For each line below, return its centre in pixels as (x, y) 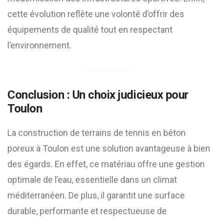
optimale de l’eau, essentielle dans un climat (92, 180)
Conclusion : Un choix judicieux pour (98, 95)
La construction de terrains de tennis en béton (97, 133)
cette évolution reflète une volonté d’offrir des (96, 14)
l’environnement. (39, 45)
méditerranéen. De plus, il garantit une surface (96, 195)
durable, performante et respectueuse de (87, 211)
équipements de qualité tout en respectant (90, 30)
